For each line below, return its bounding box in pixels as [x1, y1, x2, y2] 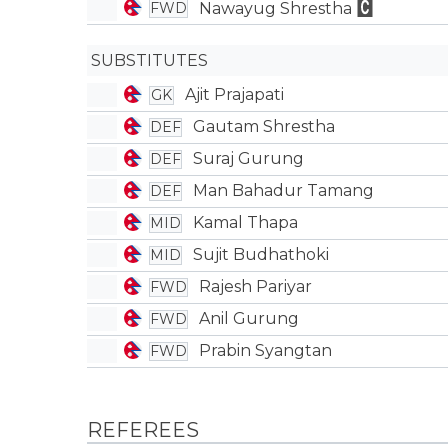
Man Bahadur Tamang [192, 181, 374, 200]
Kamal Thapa [192, 213, 298, 232]
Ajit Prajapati [184, 85, 284, 104]
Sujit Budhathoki [192, 245, 329, 264]
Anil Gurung [198, 309, 299, 328]
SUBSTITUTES [90, 50, 208, 70]
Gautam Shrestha [192, 117, 335, 136]
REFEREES [87, 417, 199, 442]
